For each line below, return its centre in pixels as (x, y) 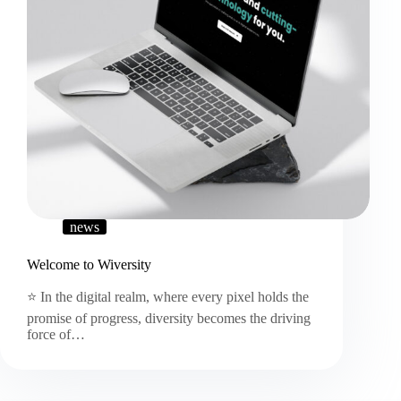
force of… (56, 334)
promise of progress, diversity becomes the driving (169, 318)
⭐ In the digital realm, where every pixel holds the (168, 296)
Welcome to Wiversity (89, 265)
